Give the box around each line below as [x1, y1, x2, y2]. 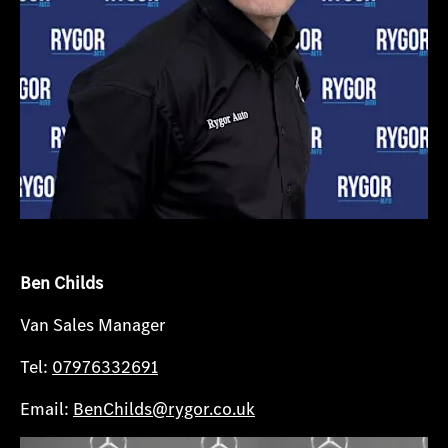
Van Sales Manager [20, 313, 166, 337]
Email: [20, 397, 73, 421]
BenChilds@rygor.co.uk [73, 397, 255, 421]
